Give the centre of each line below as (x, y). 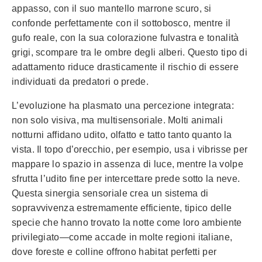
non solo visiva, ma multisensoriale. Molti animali (117, 120)
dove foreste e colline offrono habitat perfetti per (114, 251)
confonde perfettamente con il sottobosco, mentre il (121, 23)
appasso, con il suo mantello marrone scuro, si (112, 8)
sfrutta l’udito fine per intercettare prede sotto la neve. (126, 178)
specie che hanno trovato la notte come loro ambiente (127, 222)
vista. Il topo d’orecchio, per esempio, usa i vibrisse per (130, 149)
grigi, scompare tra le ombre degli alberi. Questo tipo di (130, 52)
